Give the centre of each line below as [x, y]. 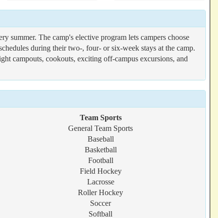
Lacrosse [100, 182]
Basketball [100, 150]
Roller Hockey [101, 192]
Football [100, 160]
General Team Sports [101, 128]
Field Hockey [100, 171]
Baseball [100, 139]
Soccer [101, 203]
